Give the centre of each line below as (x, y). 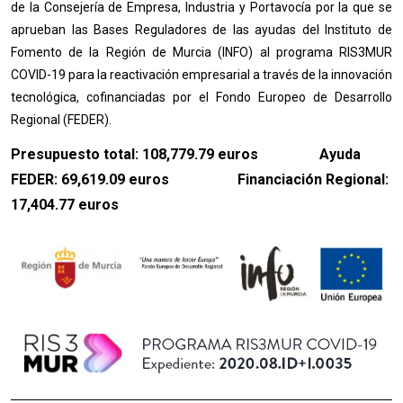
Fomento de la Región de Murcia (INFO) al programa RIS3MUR (201, 52)
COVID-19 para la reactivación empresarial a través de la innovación (201, 75)
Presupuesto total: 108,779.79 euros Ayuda (186, 154)
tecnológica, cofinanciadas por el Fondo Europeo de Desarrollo (201, 97)
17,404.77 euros (65, 205)
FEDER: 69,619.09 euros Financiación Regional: (200, 179)
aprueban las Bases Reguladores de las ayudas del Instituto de (201, 30)
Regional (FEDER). (61, 120)
